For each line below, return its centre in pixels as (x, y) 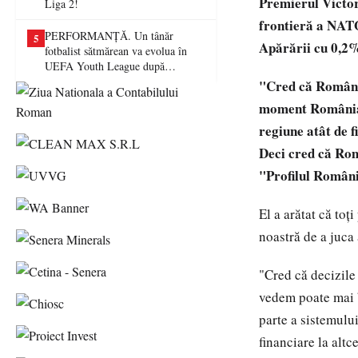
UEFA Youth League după (105, 66)
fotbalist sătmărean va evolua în (116, 51)
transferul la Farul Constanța (109, 81)
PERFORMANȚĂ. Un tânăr (109, 36)
